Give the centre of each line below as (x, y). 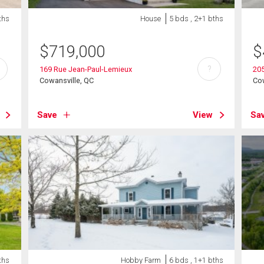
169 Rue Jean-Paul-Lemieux (85, 69)
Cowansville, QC (66, 80)
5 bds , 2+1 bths (196, 18)
